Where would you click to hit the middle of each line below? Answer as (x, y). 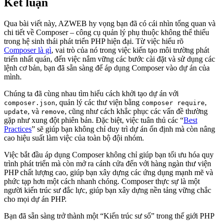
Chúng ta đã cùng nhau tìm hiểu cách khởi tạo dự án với (91, 94)
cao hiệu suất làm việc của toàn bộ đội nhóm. (74, 138)
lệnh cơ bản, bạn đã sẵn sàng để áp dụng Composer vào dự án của (107, 68)
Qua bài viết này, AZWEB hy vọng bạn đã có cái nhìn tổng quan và (110, 24)
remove (53, 112)
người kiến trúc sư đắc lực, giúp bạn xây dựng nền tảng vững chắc (108, 190)
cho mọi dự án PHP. (35, 199)
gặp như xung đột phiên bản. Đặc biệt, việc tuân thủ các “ (94, 120)
